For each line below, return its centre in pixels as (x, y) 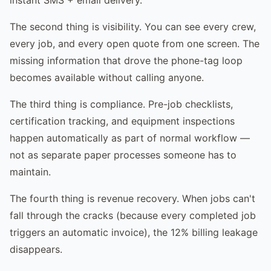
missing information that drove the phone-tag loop (126, 60)
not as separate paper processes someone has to (123, 155)
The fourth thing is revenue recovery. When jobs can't (132, 198)
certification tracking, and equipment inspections (122, 121)
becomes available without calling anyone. (107, 77)
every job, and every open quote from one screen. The (135, 43)
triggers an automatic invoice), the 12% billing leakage (134, 232)
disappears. (36, 249)
